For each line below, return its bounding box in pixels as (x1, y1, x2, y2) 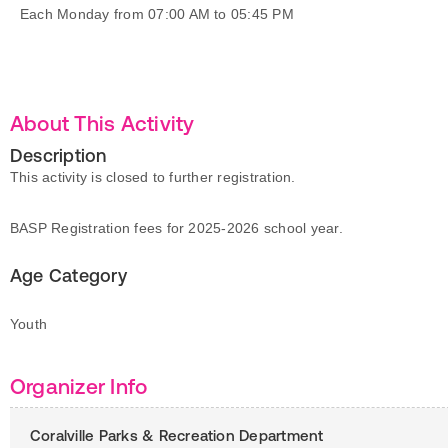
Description (10, 145, 107, 166)
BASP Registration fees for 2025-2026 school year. (10, 220, 343, 236)
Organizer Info (10, 374, 148, 398)
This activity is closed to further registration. (10, 169, 296, 185)
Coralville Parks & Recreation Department (30, 427, 324, 444)
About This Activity (10, 111, 195, 135)
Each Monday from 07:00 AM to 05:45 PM (20, 6, 294, 22)
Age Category (10, 265, 127, 286)
